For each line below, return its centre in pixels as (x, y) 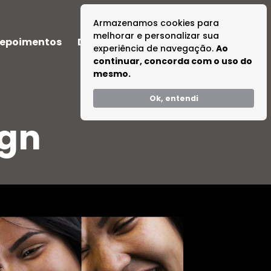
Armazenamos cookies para (156, 23)
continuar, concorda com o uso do (173, 61)
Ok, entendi (174, 99)
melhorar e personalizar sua (156, 36)
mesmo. (112, 74)
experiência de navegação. (155, 48)
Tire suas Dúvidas (201, 42)
